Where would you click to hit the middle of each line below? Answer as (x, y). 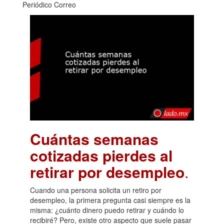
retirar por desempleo (107, 171)
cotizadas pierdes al (101, 155)
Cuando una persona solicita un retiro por (96, 190)
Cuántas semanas (94, 138)
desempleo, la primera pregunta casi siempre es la (110, 200)
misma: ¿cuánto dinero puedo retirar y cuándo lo (107, 210)
